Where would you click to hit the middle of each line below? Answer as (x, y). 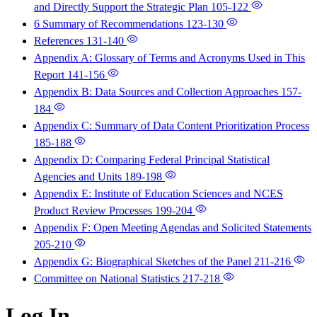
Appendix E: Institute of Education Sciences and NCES (158, 194)
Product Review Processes (94, 211)
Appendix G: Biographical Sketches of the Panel (144, 262)
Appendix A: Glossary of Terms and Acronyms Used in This (169, 58)
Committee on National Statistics (108, 279)
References (60, 41)
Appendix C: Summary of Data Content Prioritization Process (172, 126)
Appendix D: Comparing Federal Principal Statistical (152, 160)
